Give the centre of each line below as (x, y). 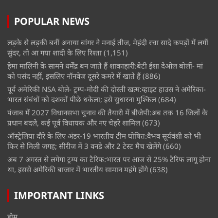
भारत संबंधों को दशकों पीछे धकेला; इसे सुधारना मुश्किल (82, 100)
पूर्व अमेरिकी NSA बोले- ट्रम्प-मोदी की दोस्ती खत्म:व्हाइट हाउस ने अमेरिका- (107, 89)
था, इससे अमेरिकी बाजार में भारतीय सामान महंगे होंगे (78, 170)
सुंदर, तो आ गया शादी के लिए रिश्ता (54, 53)
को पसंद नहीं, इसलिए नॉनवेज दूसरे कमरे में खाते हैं (74, 76)
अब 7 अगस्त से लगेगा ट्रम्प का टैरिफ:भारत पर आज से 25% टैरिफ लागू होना (109, 159)
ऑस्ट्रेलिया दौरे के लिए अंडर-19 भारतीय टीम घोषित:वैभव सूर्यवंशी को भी (104, 136)
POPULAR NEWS (52, 21)
